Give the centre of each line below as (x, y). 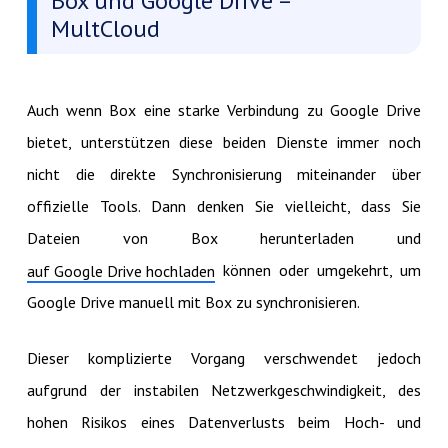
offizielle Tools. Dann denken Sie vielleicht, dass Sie (224, 206)
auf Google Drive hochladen (120, 271)
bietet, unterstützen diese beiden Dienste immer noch (224, 142)
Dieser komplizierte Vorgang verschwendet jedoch (224, 358)
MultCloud (105, 29)
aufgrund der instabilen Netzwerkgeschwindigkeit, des (224, 390)
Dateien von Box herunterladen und (224, 238)
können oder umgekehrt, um (318, 270)
